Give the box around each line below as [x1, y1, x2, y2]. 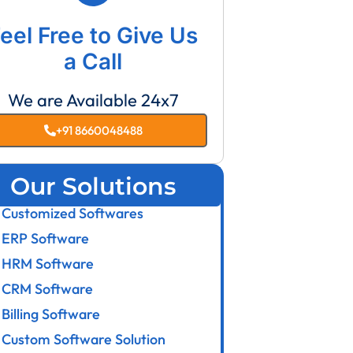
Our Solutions [10, 171, 176, 201]
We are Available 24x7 [7, 88, 179, 111]
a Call [64, 47, 123, 75]
